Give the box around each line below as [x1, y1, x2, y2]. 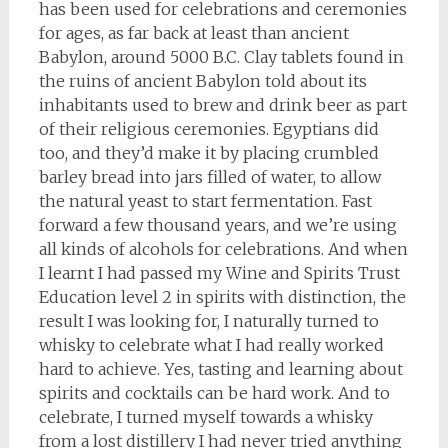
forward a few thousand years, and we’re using [38, 215, 397, 235]
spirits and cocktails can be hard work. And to [38, 383, 390, 403]
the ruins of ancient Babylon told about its [38, 71, 367, 91]
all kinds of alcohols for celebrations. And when [38, 239, 408, 259]
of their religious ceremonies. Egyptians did [38, 119, 379, 139]
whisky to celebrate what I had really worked [38, 335, 384, 355]
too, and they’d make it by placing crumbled [38, 143, 379, 163]
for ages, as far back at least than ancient [38, 23, 349, 43]
